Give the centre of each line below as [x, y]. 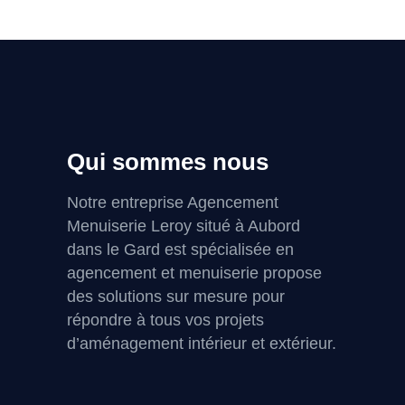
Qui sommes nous [168, 162]
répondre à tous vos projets [165, 320]
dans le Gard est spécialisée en [180, 250]
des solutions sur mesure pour [176, 297]
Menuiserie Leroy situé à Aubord [184, 226]
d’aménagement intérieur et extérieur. [202, 344]
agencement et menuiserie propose [194, 273]
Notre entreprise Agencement [173, 203]
